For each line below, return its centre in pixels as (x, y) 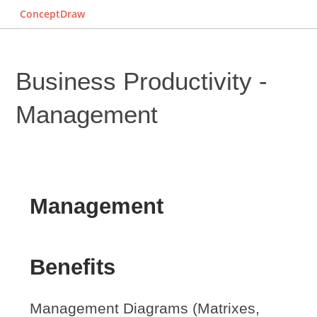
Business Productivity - (142, 81)
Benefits (73, 267)
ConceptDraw (52, 14)
